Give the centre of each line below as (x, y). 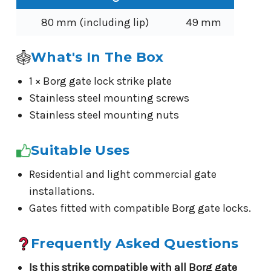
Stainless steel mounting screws (109, 98)
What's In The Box (97, 57)
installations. (61, 191)
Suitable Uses (80, 151)
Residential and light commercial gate (122, 175)
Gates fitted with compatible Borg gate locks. (140, 208)
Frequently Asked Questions (135, 244)
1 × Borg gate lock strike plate (100, 81)
